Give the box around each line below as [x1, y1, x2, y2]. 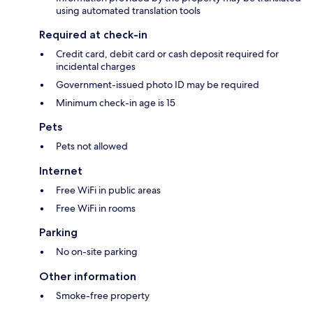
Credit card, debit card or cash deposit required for [56, 48, 279, 61]
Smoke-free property [56, 289, 150, 303]
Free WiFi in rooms [56, 202, 136, 215]
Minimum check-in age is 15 [56, 96, 175, 110]
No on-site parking [56, 245, 138, 259]
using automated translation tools [56, 4, 201, 17]
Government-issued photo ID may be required [56, 78, 259, 92]
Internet [39, 164, 82, 178]
